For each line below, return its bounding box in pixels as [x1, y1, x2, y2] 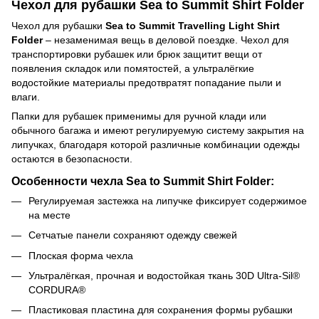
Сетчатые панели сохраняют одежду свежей [28, 229, 237, 241]
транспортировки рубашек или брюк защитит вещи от [11, 48, 262, 60]
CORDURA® [28, 283, 85, 296]
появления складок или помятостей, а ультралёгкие [11, 62, 254, 74]
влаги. [11, 90, 40, 103]
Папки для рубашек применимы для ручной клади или [11, 110, 266, 122]
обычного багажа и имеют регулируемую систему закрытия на [11, 124, 304, 136]
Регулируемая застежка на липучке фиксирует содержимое [28, 194, 307, 206]
